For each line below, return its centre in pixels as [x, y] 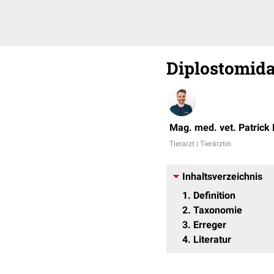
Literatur [212, 239]
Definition [214, 195]
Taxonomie [218, 210]
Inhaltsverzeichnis [222, 176]
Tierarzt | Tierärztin [200, 144]
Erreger [210, 225]
